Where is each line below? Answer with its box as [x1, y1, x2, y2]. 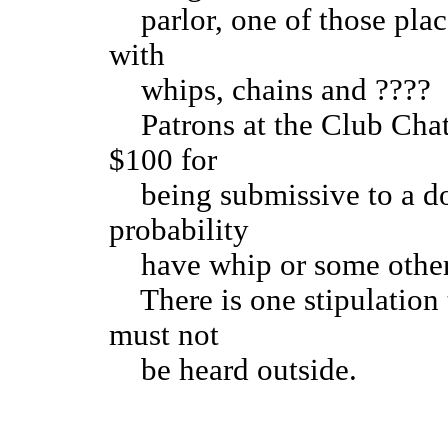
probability [109, 213, 249, 248]
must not [109, 318, 219, 353]
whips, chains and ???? [109, 73, 431, 108]
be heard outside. [109, 353, 357, 388]
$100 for [109, 143, 217, 178]
